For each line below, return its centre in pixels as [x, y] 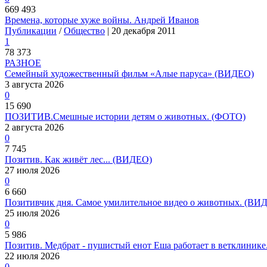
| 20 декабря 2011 [140, 31]
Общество [84, 31]
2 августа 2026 [34, 127]
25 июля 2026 [32, 213]
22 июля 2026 [32, 256]
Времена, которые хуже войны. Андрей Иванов [102, 20]
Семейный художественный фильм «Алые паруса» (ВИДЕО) [129, 74]
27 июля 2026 [32, 170]
